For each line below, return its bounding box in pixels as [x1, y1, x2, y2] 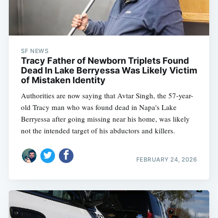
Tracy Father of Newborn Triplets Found [20, 55, 189, 66]
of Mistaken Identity [20, 75, 106, 86]
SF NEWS [20, 47, 49, 55]
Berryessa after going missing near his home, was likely [20, 114, 190, 124]
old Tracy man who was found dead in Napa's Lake [20, 102, 177, 112]
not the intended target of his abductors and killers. [20, 126, 175, 136]
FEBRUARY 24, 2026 [136, 155, 198, 163]
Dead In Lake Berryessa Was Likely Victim [20, 65, 197, 76]
